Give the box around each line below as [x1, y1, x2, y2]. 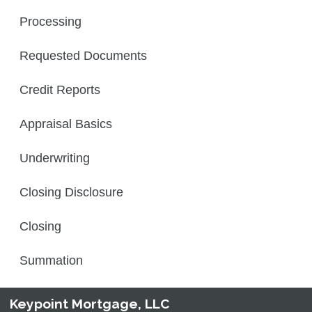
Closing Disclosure [19, 185, 123, 199]
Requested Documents [19, 48, 147, 63]
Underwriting [19, 150, 90, 165]
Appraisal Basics [19, 116, 112, 131]
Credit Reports [19, 82, 100, 97]
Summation [19, 253, 83, 267]
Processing [19, 14, 81, 29]
